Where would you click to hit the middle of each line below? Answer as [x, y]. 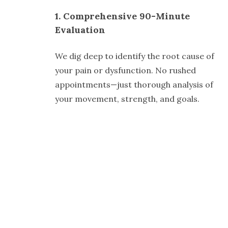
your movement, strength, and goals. [127, 99]
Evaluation [81, 30]
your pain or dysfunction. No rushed [125, 70]
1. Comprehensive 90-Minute [122, 16]
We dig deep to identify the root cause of [135, 56]
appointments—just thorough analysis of [134, 85]
